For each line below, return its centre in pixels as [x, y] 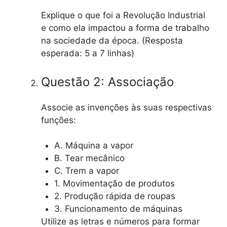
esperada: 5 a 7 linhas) [88, 53]
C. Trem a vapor [86, 171]
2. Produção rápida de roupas [115, 196]
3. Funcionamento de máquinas [118, 209]
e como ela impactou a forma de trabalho [125, 28]
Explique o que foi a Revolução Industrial [123, 15]
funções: [59, 120]
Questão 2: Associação [107, 82]
